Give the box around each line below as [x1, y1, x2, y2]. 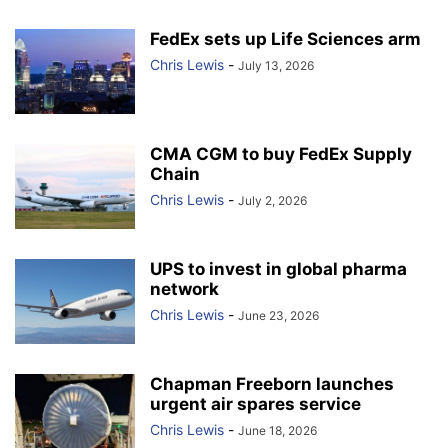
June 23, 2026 [238, 308, 319, 324]
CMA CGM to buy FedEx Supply [150, 144, 412, 165]
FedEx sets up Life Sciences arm [150, 29, 421, 50]
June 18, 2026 [238, 423, 317, 439]
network [150, 279, 219, 300]
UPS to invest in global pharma [150, 259, 407, 280]
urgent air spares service [150, 394, 361, 415]
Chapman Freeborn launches [150, 374, 394, 395]
